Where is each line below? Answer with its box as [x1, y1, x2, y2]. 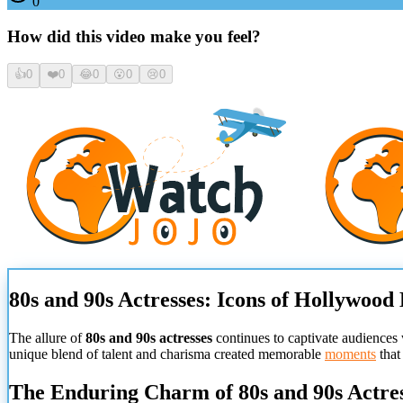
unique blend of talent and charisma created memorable [9, 346, 325, 363]
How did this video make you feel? [7, 26, 261, 46]
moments [325, 346, 376, 363]
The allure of [9, 330, 85, 346]
